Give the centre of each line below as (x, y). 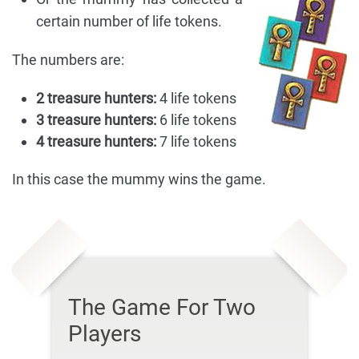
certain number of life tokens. (129, 22)
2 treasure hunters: (96, 99)
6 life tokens (196, 120)
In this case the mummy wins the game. (139, 179)
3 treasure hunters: (96, 120)
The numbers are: (68, 60)
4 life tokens (196, 99)
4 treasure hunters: (96, 142)
